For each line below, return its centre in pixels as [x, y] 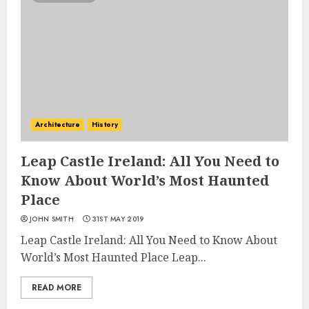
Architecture [58, 124]
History [105, 124]
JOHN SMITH [52, 219]
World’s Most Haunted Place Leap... [113, 257]
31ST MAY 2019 [118, 219]
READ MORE [57, 288]
